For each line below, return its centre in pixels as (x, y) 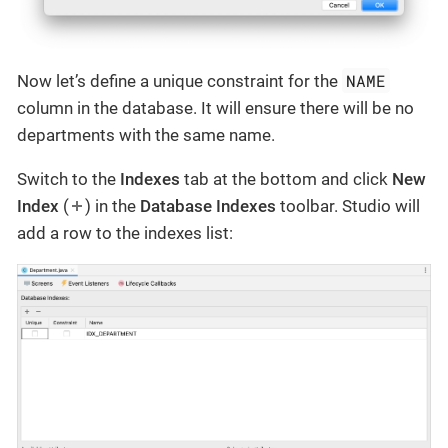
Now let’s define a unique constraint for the (179, 81)
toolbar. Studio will (348, 206)
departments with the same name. (146, 135)
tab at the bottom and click (286, 179)
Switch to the (68, 179)
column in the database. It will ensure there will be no (215, 108)
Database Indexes (208, 206)
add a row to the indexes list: (125, 233)
